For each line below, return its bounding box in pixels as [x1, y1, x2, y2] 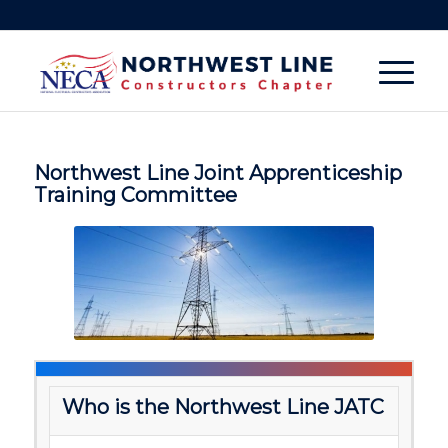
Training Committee [33, 183, 237, 207]
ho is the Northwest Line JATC [83, 395, 384, 419]
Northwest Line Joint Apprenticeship [33, 161, 402, 185]
